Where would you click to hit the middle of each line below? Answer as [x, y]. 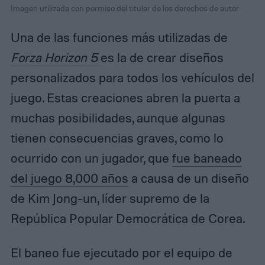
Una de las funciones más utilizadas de [119, 38]
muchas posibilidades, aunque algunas [118, 118]
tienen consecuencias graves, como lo [117, 138]
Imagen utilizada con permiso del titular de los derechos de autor [125, 8]
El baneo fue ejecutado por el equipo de [121, 253]
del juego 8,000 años [69, 178]
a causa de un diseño [188, 178]
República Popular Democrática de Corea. [127, 219]
